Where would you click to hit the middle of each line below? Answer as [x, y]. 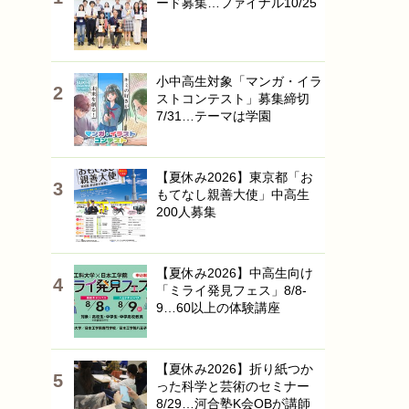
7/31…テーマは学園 [214, 116]
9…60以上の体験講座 [218, 308]
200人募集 [186, 212]
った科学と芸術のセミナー [233, 386]
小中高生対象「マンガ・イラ [239, 81]
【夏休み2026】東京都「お [235, 177]
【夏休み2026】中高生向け [235, 273]
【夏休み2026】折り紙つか [235, 369]
